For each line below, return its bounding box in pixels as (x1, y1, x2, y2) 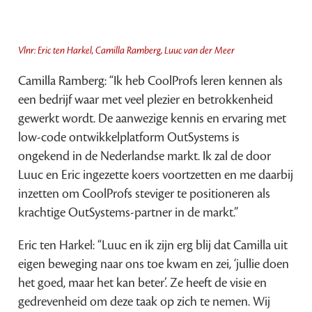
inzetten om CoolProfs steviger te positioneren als (18, 185, 271, 202)
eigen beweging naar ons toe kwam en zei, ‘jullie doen (18, 255, 290, 272)
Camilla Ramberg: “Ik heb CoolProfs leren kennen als (18, 72, 283, 89)
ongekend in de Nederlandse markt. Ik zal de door (18, 147, 272, 164)
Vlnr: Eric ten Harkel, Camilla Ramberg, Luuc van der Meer (18, 45, 235, 58)
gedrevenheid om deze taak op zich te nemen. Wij (18, 292, 271, 310)
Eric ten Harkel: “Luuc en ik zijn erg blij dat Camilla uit (18, 236, 288, 253)
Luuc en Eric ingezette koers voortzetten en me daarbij (18, 166, 294, 183)
